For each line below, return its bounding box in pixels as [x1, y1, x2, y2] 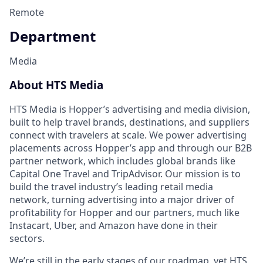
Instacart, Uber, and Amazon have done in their [9, 218, 218, 232]
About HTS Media [9, 77, 103, 93]
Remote [9, 5, 44, 19]
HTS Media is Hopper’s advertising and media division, [9, 102, 250, 116]
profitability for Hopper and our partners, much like [9, 205, 240, 219]
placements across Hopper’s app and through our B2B [9, 141, 252, 154]
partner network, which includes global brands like [9, 154, 235, 167]
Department [9, 26, 96, 46]
